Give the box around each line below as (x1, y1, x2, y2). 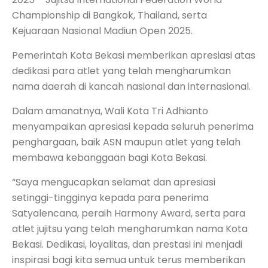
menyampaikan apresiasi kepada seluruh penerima (12, 119, 254, 133)
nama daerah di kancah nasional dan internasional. (12, 79, 251, 93)
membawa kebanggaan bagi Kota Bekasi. (12, 150, 207, 165)
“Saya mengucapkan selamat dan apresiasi (12, 175, 215, 189)
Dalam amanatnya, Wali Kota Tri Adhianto (12, 103, 208, 118)
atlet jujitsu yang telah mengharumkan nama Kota (12, 221, 248, 236)
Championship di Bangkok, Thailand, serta (12, 8, 207, 22)
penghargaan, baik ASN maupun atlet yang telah (12, 135, 240, 149)
